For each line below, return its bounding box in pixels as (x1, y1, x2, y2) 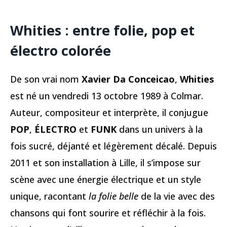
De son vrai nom (10, 73, 82, 86)
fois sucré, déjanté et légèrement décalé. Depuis (10, 140, 217, 153)
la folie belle (89, 190, 138, 203)
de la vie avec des (138, 190, 215, 203)
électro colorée (10, 41, 111, 60)
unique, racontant (10, 190, 89, 203)
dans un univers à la (117, 123, 203, 136)
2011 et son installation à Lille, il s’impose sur (10, 157, 201, 169)
